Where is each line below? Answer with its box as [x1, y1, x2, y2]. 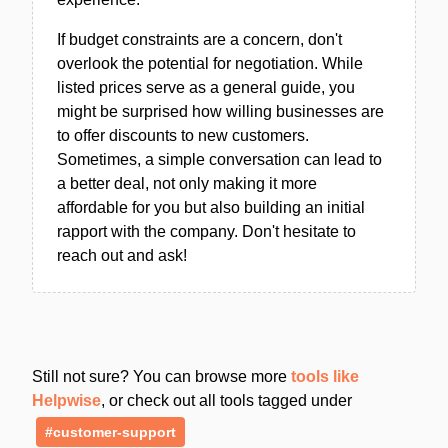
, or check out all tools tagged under [101, 391, 352, 409]
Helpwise [32, 391, 101, 409]
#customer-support [45, 423, 176, 440]
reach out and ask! [57, 246, 187, 264]
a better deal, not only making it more [57, 174, 317, 192]
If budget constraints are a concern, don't [57, 30, 342, 48]
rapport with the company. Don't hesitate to [57, 222, 356, 240]
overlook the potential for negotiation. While [57, 54, 363, 72]
